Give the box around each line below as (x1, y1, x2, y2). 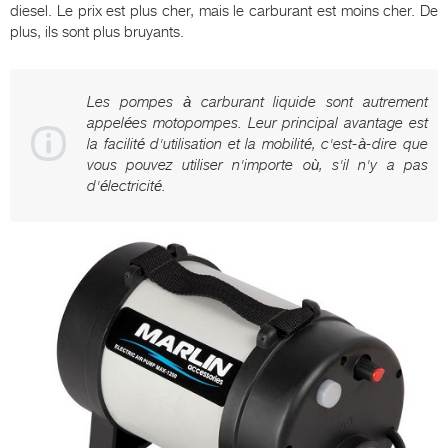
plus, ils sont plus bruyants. (10, 23, 184, 41)
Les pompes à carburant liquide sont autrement (87, 93, 428, 111)
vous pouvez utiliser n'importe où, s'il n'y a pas (87, 156, 428, 174)
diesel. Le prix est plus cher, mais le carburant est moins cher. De (10, 2, 438, 20)
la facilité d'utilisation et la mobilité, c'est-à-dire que (87, 135, 428, 153)
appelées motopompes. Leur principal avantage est (87, 114, 428, 132)
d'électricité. (87, 177, 166, 195)
